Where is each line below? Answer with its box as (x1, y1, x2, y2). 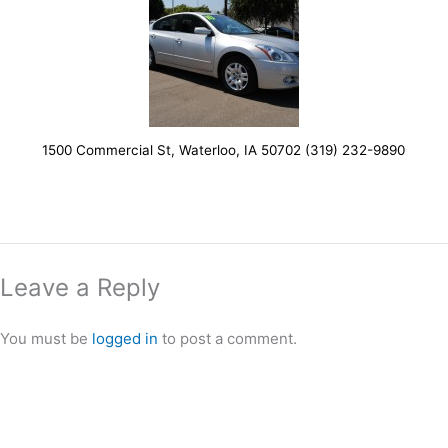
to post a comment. (158, 328, 297, 348)
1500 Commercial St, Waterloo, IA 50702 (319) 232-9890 (42, 141, 406, 158)
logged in (92, 328, 158, 348)
